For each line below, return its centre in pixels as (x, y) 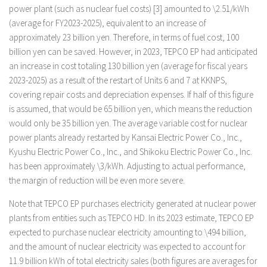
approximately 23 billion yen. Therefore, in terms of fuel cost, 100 (124, 37)
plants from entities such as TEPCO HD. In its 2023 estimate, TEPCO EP (131, 218)
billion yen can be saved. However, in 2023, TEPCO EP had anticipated (133, 52)
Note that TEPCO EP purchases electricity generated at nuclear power (133, 204)
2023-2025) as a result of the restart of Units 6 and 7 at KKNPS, (118, 80)
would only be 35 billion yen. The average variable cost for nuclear (128, 123)
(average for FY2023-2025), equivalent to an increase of (108, 23)
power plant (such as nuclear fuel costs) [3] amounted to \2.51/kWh (129, 9)
